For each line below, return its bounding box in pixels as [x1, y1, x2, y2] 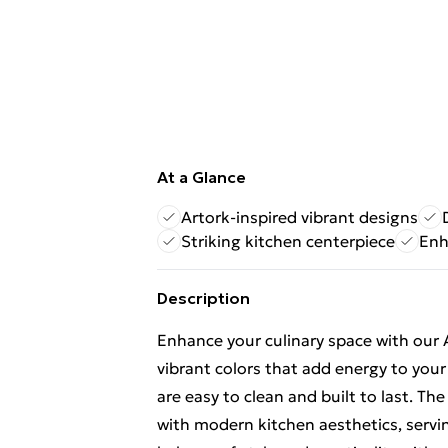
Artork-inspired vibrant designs [181, 207, 418, 227]
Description [157, 288, 250, 308]
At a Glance [157, 167, 246, 187]
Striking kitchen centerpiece [181, 231, 395, 251]
